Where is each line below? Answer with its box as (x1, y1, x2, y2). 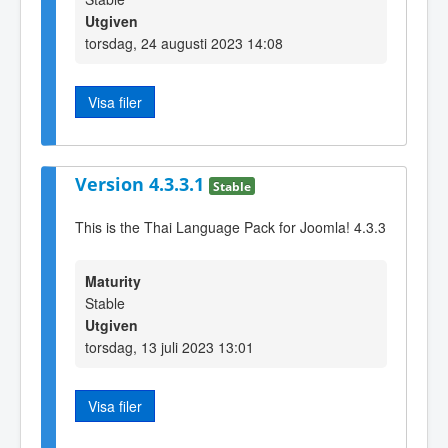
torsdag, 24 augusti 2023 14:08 (85, 32, 283, 53)
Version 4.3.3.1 (75, 172, 209, 197)
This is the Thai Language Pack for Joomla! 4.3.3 (75, 216, 386, 237)
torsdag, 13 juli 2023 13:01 (85, 337, 254, 358)
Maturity (85, 271, 141, 292)
